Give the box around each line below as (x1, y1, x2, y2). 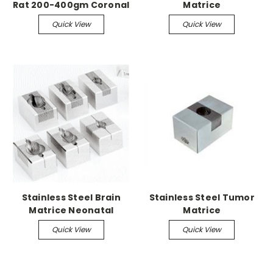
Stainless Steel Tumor (149, 191, 255, 204)
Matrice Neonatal (29, 204, 114, 216)
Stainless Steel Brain (21, 191, 121, 204)
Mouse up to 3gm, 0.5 (20, 216, 122, 229)
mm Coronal (41, 229, 101, 242)
